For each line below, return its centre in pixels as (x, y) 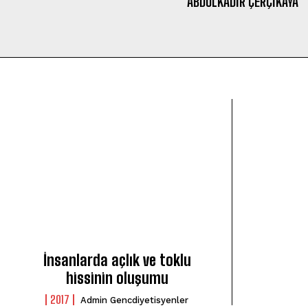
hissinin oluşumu (117, 278)
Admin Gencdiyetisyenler (135, 300)
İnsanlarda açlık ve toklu (117, 261)
